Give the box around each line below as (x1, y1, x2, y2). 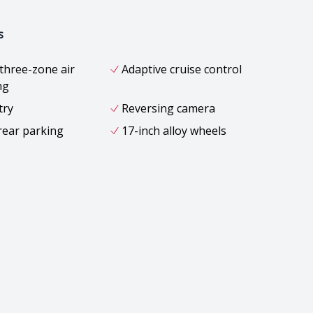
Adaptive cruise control (121, 61, 242, 77)
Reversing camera (121, 100, 215, 116)
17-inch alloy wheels (121, 122, 226, 138)
